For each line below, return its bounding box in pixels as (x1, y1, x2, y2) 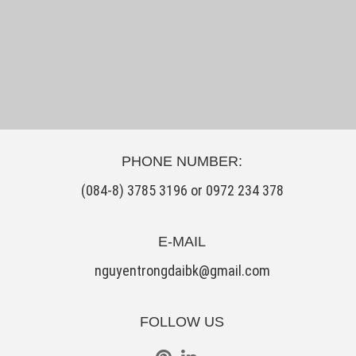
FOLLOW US (140, 314, 224, 331)
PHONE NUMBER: (122, 153, 242, 170)
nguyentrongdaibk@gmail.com (94, 262, 270, 280)
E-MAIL (158, 234, 206, 250)
